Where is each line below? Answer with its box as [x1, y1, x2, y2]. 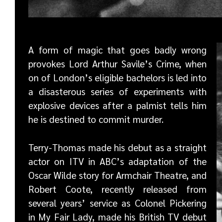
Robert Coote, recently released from [28, 182, 207, 195]
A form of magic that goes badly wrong [28, 44, 207, 56]
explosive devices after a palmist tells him [28, 99, 207, 111]
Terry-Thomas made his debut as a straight [28, 141, 207, 153]
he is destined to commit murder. [28, 113, 164, 125]
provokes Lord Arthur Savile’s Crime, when [28, 57, 207, 70]
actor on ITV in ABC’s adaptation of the [28, 155, 207, 167]
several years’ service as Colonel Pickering [28, 196, 207, 209]
